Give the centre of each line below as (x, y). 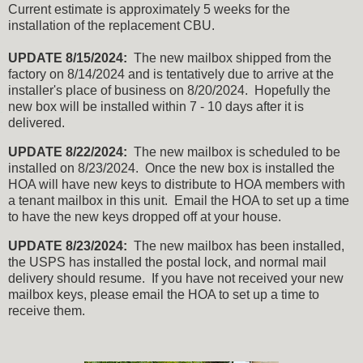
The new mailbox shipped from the (229, 58)
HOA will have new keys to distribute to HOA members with (177, 185)
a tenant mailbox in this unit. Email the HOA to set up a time (179, 201)
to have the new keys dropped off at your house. (145, 217)
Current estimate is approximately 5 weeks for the (149, 10)
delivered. (36, 123)
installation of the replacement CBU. (111, 26)
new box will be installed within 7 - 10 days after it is (156, 107)
